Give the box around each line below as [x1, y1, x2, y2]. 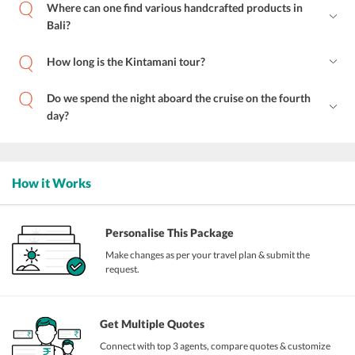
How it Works [12, 175, 91, 191]
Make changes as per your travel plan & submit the [105, 249, 311, 261]
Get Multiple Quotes [100, 317, 205, 331]
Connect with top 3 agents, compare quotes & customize [100, 340, 331, 353]
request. [105, 263, 140, 276]
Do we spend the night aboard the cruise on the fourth [47, 91, 311, 105]
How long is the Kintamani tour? [47, 55, 205, 69]
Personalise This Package [105, 226, 235, 240]
